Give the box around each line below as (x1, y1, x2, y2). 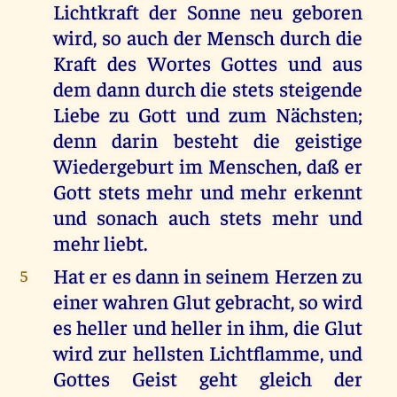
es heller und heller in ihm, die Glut (52, 314, 363, 340)
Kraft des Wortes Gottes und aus (52, 50, 363, 76)
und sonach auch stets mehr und (52, 204, 363, 230)
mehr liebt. (52, 230, 147, 256)
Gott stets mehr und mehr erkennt (52, 178, 363, 205)
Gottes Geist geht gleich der (52, 365, 363, 392)
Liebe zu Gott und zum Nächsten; (52, 101, 363, 128)
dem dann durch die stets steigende (52, 75, 363, 102)
